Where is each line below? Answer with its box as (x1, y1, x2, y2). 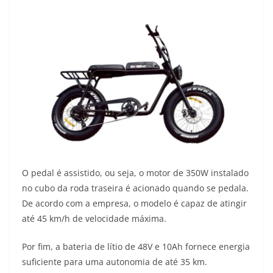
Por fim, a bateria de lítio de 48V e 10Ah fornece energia (22, 241, 250, 253)
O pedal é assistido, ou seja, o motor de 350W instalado (22, 167, 249, 179)
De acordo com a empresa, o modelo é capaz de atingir (22, 197, 247, 210)
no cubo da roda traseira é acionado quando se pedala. (22, 182, 249, 194)
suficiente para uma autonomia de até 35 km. (22, 256, 207, 268)
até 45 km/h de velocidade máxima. (22, 213, 166, 225)
